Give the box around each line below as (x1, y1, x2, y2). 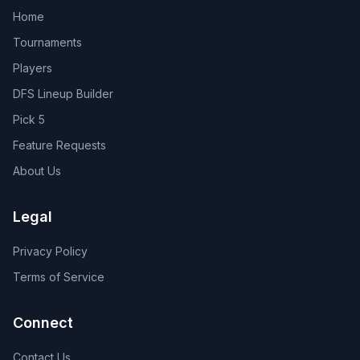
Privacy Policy (13, 244, 88, 258)
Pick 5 (13, 112, 45, 126)
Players (13, 61, 52, 75)
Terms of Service (13, 270, 104, 284)
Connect (13, 314, 73, 331)
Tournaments (13, 35, 82, 49)
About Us (13, 164, 61, 178)
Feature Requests (13, 138, 106, 152)
